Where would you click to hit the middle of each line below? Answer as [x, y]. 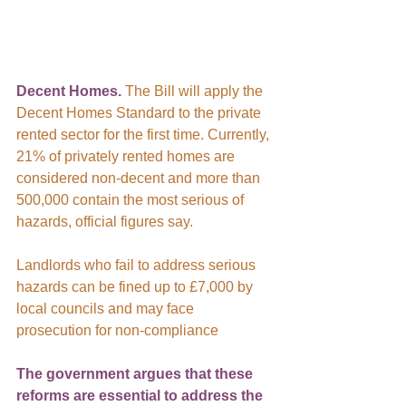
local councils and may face [107, 308]
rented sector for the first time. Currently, [145, 134]
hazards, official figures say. [105, 221]
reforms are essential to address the [141, 395]
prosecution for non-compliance [117, 330]
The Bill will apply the [194, 91]
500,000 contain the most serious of [132, 199]
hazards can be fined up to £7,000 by [136, 286]
